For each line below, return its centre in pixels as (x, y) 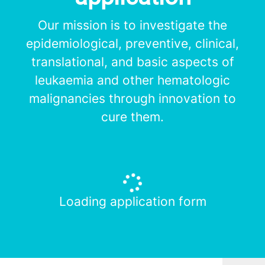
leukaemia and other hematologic (132, 80)
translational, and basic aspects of (132, 62)
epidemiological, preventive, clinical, (132, 44)
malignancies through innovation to (132, 99)
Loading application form (132, 202)
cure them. (132, 117)
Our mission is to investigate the (132, 25)
